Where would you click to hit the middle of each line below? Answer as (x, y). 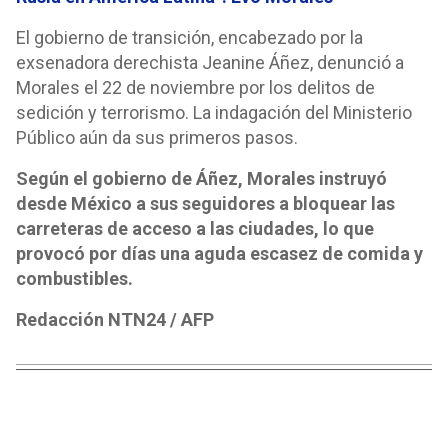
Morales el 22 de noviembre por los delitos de (195, 87)
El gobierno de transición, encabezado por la (189, 37)
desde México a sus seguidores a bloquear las (205, 203)
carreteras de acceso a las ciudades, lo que (195, 228)
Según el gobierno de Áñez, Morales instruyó (201, 178)
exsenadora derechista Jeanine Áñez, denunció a (210, 62)
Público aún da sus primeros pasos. (157, 137)
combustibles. (74, 278)
